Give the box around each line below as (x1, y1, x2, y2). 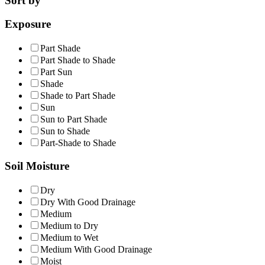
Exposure (5, 18, 51, 31)
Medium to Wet (40, 232, 98, 243)
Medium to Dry (40, 220, 98, 231)
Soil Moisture (5, 159, 69, 172)
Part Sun (40, 67, 72, 77)
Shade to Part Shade (40, 91, 115, 101)
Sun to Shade (40, 126, 90, 137)
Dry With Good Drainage (40, 196, 135, 207)
